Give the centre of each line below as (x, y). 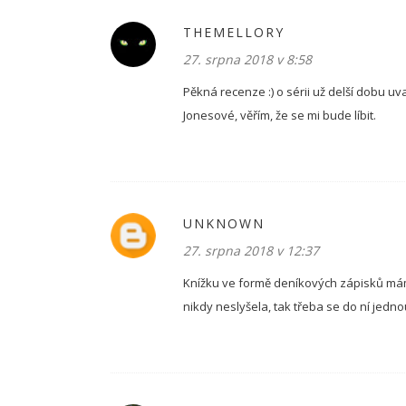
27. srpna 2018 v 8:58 (247, 59)
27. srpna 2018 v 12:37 (251, 251)
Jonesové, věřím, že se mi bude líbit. (280, 115)
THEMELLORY (234, 32)
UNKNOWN (224, 223)
